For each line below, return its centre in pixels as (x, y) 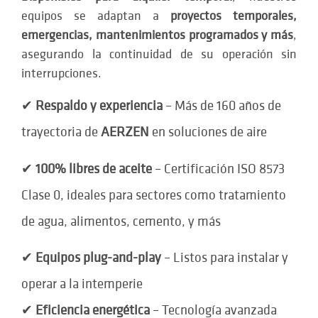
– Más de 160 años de (222, 106)
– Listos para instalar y (225, 258)
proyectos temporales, (234, 16)
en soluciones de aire (208, 132)
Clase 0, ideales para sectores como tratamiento (154, 195)
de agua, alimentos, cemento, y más (121, 221)
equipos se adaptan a (96, 16)
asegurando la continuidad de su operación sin (159, 54)
